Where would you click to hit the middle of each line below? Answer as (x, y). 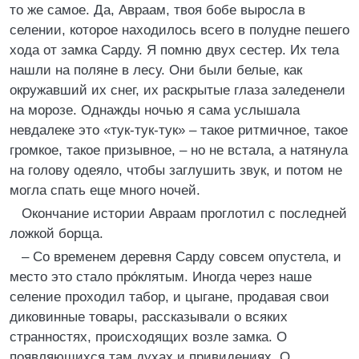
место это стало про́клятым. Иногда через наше (161, 277)
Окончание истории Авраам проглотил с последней (184, 214)
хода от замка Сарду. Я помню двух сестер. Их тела (174, 50)
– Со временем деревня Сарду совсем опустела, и (182, 257)
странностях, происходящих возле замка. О (148, 337)
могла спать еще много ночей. (105, 190)
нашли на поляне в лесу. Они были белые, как (156, 70)
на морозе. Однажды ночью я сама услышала (155, 110)
